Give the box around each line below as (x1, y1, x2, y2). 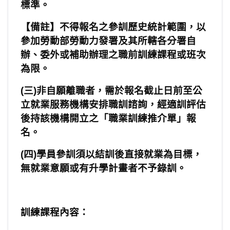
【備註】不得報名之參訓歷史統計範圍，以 (21, 22, 206, 33)
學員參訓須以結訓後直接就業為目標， (36, 149, 202, 160)
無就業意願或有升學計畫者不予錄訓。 (21, 163, 186, 174)
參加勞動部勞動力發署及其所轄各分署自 (21, 35, 196, 47)
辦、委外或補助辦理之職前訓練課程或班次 (21, 49, 206, 61)
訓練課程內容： (21, 207, 89, 218)
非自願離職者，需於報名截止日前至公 (36, 85, 202, 97)
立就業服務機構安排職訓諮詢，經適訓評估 (21, 99, 206, 110)
